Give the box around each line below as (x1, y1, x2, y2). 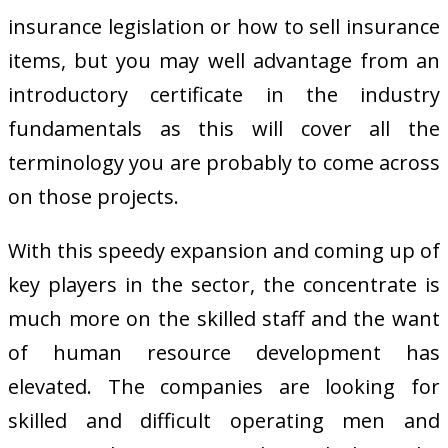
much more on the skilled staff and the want (8, 304, 440, 332)
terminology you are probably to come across (8, 148, 440, 176)
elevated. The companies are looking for (8, 372, 440, 400)
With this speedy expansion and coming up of (8, 236, 440, 264)
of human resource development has (8, 338, 440, 366)
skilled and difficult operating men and (8, 406, 440, 434)
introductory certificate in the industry (8, 80, 440, 108)
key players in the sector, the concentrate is (8, 270, 440, 298)
